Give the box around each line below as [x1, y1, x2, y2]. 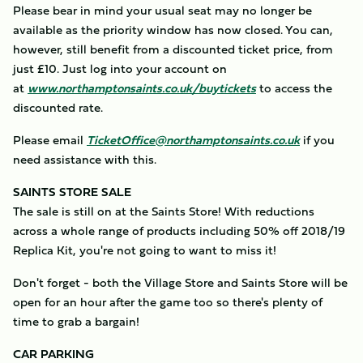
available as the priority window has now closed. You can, [13, 20, 333, 39]
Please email [13, 130, 87, 149]
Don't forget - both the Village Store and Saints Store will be [13, 273, 348, 292]
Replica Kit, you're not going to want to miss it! [13, 241, 276, 259]
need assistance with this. [13, 150, 156, 169]
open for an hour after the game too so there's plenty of [13, 293, 322, 311]
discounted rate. [13, 98, 103, 117]
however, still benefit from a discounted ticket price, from [13, 40, 333, 58]
